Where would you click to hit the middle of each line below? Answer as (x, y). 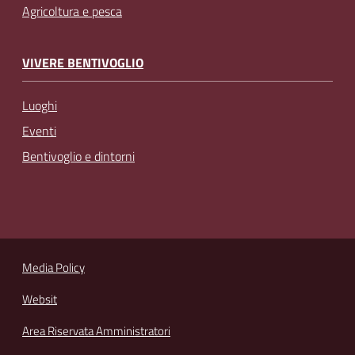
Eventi (39, 131)
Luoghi (40, 106)
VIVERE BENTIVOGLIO (83, 62)
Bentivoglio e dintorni (78, 157)
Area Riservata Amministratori (96, 331)
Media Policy (53, 268)
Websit (40, 300)
